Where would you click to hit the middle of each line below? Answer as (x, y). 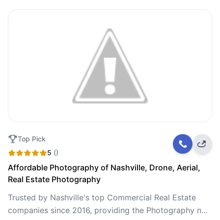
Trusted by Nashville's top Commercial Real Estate (102, 197)
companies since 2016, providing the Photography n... (108, 210)
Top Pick (32, 139)
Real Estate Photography (54, 179)
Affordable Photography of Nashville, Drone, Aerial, (104, 167)
